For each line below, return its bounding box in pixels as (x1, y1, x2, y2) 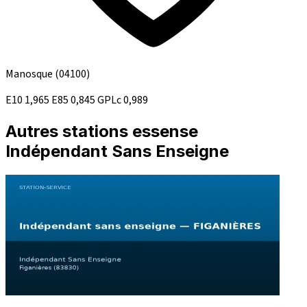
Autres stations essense (5, 121, 198, 142)
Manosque (5, 66, 55, 82)
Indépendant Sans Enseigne (5, 141, 229, 162)
